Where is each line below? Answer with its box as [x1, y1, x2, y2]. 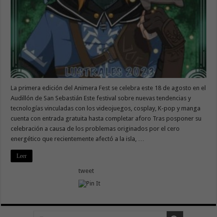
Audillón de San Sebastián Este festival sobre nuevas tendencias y [11, 94, 191, 102]
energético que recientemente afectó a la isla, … [11, 135, 145, 143]
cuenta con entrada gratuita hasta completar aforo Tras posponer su [11, 115, 202, 123]
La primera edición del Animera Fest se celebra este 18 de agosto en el [11, 84, 206, 92]
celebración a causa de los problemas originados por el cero [11, 125, 180, 133]
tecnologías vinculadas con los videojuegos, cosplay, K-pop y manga [11, 105, 201, 112]
